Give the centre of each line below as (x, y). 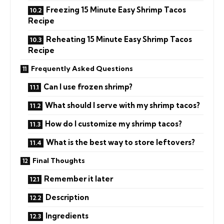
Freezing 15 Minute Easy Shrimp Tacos (116, 9)
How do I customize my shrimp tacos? (113, 123)
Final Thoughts (59, 160)
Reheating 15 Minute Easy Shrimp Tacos (119, 39)
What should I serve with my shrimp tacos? (122, 105)
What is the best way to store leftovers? (120, 142)
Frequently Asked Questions (82, 68)
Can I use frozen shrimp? (88, 86)
